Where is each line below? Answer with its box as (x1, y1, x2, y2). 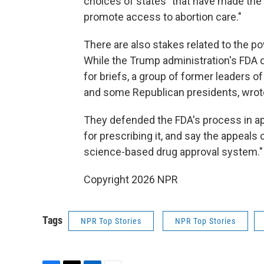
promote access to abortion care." (84, 11, 242, 24)
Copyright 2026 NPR (84, 173, 178, 186)
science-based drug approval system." (84, 146, 263, 159)
